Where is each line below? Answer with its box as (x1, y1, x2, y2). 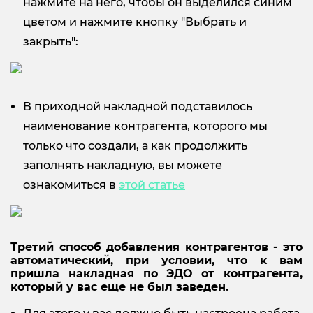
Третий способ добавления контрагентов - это (10, 240, 303, 254)
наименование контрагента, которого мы (23, 119, 268, 133)
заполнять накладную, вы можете (23, 158, 222, 172)
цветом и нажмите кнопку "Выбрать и (23, 15, 247, 29)
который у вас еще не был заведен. (10, 279, 228, 293)
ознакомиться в (23, 177, 119, 191)
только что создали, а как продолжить (23, 138, 247, 152)
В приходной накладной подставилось (23, 99, 252, 113)
